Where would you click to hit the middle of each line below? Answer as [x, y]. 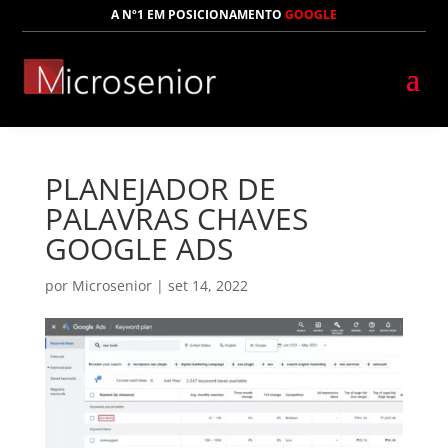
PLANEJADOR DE [160, 189]
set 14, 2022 [207, 286]
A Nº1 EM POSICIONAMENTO [198, 14]
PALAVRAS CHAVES [176, 219]
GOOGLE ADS [138, 249]
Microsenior [111, 286]
